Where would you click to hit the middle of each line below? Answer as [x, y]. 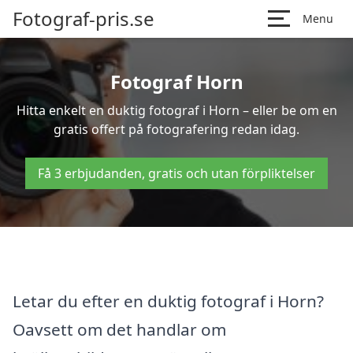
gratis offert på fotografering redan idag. [176, 129]
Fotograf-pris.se [84, 19]
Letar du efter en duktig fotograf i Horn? [168, 301]
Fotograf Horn [176, 82]
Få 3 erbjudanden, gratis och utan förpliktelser [176, 173]
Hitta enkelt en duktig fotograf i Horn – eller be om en [176, 110]
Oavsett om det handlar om [119, 329]
